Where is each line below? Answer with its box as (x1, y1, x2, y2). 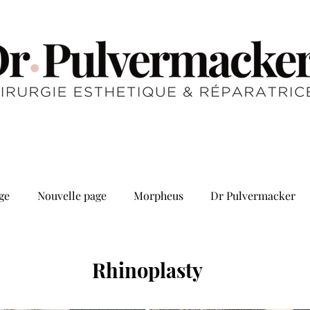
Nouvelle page (37, 188, 107, 203)
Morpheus (133, 188, 183, 203)
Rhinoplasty (91, 257, 203, 283)
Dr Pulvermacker (210, 188, 295, 203)
